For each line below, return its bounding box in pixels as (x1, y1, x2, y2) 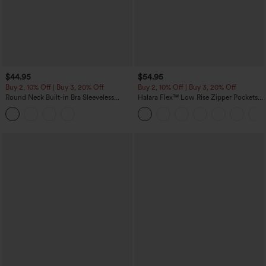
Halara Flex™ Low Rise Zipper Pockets (137, 93, 258, 102)
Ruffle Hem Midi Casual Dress (5, 102, 99, 110)
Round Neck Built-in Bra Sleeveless (5, 93, 114, 102)
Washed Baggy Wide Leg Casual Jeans (137, 102, 259, 110)
